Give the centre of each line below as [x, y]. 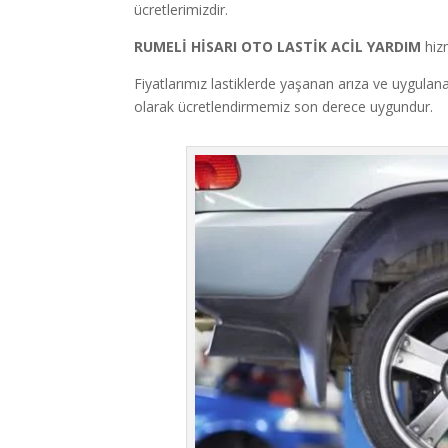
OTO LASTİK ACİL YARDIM [333, 46]
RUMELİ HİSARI [188, 46]
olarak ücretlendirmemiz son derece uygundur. [284, 106]
